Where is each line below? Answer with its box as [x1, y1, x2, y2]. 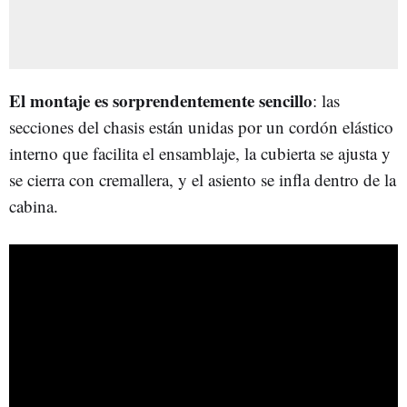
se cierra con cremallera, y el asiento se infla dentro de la [9, 167, 396, 191]
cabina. [9, 194, 58, 217]
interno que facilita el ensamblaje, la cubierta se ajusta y [9, 141, 391, 164]
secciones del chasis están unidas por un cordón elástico [9, 114, 393, 138]
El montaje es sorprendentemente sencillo [9, 87, 313, 113]
